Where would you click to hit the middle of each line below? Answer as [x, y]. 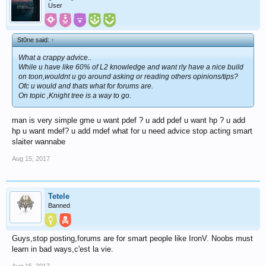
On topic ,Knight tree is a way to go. [75, 95]
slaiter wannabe [39, 141]
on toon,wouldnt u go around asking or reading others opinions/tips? [128, 76]
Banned [59, 205]
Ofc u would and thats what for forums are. [86, 86]
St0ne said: [34, 39]
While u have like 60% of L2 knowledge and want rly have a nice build [131, 67]
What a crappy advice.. [55, 57]
